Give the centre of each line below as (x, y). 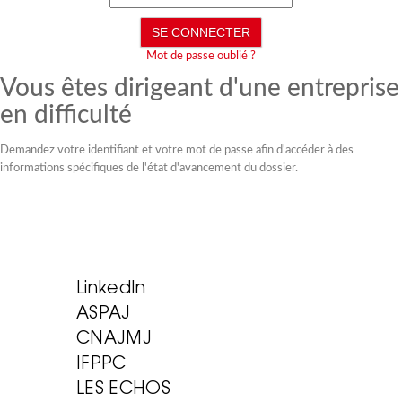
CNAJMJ (114, 339)
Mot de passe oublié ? (201, 56)
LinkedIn (111, 289)
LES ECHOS (123, 389)
